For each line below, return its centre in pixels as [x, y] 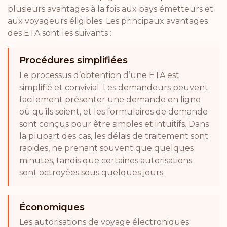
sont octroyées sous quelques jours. [92, 173]
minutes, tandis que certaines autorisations [106, 160]
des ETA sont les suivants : [60, 33]
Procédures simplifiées [73, 60]
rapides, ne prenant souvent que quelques [106, 148]
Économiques [52, 207]
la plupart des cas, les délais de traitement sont [114, 136]
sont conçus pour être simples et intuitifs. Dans [114, 124]
